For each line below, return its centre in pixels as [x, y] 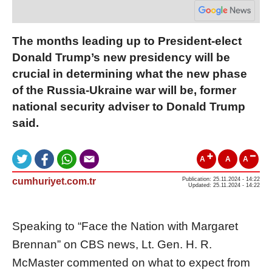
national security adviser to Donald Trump [129, 106]
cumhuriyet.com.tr [54, 181]
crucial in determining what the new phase [130, 73]
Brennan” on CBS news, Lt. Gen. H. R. [112, 244]
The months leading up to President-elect [127, 41]
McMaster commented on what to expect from [131, 262]
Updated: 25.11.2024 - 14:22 [224, 185]
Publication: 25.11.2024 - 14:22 [221, 179]
